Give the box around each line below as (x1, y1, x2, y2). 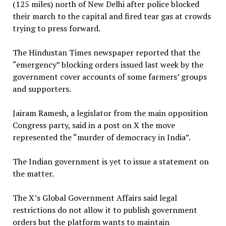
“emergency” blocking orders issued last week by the (12, 59, 203, 71)
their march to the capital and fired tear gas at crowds (12, 11, 211, 22)
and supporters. (12, 83, 71, 95)
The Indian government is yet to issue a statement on (12, 156, 209, 167)
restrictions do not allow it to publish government (12, 204, 197, 216)
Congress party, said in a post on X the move (12, 120, 175, 131)
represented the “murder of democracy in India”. (12, 132, 191, 143)
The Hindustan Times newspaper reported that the (12, 47, 200, 59)
